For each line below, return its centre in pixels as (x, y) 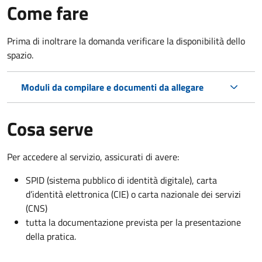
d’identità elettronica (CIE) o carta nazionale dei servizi (133, 194)
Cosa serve (50, 128)
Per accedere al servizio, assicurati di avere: (93, 156)
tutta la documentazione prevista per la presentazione (133, 222)
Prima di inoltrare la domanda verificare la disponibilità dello (126, 41)
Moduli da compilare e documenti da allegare (112, 87)
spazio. (20, 55)
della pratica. (51, 236)
